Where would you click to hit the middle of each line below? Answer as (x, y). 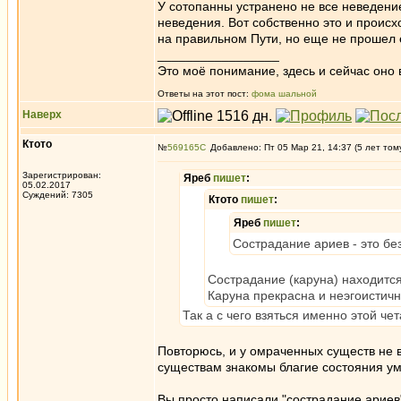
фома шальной (284, 94)
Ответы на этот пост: (205, 94)
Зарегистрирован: (62, 175)
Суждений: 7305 (58, 195)
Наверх (42, 115)
